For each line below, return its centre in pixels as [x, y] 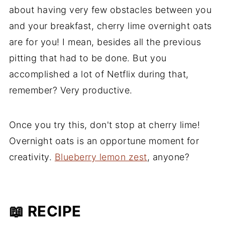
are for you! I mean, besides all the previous [105, 42]
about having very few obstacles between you [110, 10]
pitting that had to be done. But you [88, 58]
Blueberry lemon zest [101, 157]
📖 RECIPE [45, 211]
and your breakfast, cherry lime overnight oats [110, 26]
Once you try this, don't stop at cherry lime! [104, 125]
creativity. [32, 157]
